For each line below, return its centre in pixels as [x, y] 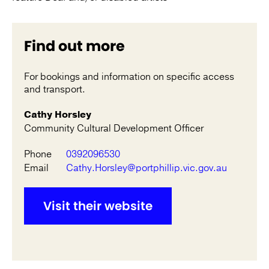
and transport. [55, 90]
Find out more [74, 46]
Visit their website [98, 206]
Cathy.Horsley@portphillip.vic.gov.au [147, 168]
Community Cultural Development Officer [114, 129]
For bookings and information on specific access [129, 77]
